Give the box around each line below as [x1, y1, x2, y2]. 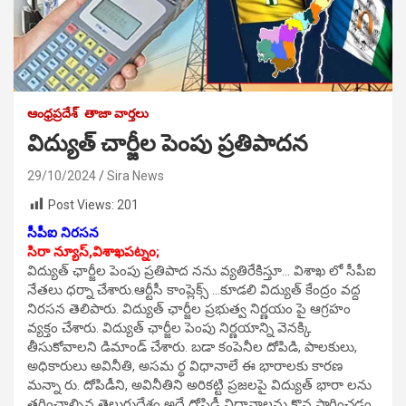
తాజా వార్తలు [84, 105, 149, 121]
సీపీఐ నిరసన [27, 225, 99, 242]
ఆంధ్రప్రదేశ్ [27, 105, 78, 121]
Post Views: [48, 197, 114, 212]
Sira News [107, 168, 164, 183]
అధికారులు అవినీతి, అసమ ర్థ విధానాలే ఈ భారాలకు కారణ [27, 358, 343, 375]
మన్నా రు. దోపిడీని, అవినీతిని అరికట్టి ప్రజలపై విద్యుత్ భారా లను [27, 377, 372, 394]
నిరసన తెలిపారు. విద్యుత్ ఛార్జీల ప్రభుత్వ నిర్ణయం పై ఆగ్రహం [27, 301, 351, 318]
